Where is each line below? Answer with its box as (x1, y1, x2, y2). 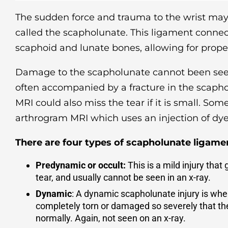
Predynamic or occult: (36, 160, 126, 171)
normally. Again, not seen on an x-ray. (36, 213, 186, 224)
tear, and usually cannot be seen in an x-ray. (36, 172, 211, 183)
